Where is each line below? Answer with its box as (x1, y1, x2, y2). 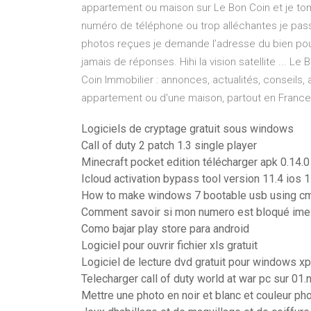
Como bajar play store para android (81, 222, 249, 235)
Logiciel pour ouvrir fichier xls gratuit (81, 239, 258, 252)
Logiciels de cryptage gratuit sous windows (81, 122, 294, 135)
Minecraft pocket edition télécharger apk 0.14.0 (81, 155, 310, 169)
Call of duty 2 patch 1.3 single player (81, 139, 257, 152)
